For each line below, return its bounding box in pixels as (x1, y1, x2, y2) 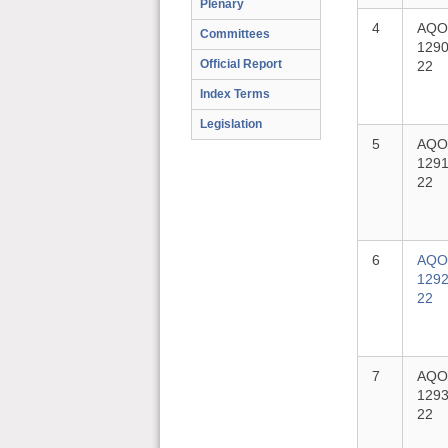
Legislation (200, 117, 262, 131)
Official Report (200, 57, 282, 71)
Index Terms (200, 87, 270, 101)
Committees (200, 27, 270, 41)
